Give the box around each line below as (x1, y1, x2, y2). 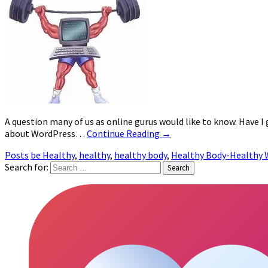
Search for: (5, 161, 48, 173)
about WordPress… (5, 127, 87, 140)
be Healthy (31, 149, 75, 162)
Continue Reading (87, 127, 162, 140)
